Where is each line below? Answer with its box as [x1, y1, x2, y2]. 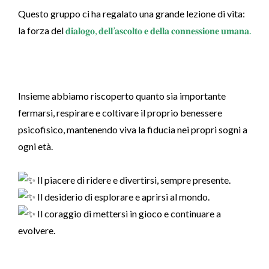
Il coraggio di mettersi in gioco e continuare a [35, 208, 221, 219]
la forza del [18, 25, 65, 36]
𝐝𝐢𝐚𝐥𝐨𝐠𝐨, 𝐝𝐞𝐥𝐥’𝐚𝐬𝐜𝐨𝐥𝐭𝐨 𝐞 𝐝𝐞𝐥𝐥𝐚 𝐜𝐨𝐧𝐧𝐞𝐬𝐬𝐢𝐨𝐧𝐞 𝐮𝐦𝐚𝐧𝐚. [65, 25, 251, 36]
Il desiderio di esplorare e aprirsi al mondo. [35, 191, 210, 202]
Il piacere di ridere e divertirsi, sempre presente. [35, 174, 231, 186]
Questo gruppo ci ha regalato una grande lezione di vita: [18, 8, 245, 19]
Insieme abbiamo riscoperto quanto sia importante [18, 90, 226, 101]
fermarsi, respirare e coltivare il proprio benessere [18, 107, 222, 118]
